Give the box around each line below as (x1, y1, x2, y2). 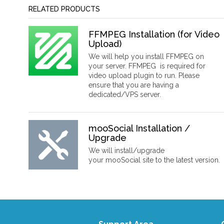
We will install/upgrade (88, 146, 164, 155)
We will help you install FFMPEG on (88, 52, 204, 61)
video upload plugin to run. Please (88, 71, 199, 80)
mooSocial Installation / (88, 123, 190, 134)
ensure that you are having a (88, 81, 179, 89)
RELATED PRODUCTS (28, 5, 100, 13)
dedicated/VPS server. (88, 90, 161, 99)
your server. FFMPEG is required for (88, 62, 205, 70)
